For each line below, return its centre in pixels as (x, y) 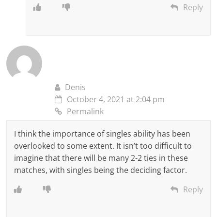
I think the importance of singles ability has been (102, 134)
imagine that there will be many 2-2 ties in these (101, 158)
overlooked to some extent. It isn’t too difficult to (103, 146)
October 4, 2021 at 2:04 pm (116, 100)
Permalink (85, 112)
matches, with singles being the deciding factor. (101, 170)
